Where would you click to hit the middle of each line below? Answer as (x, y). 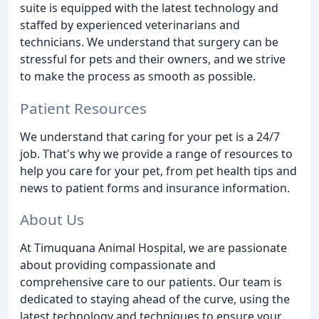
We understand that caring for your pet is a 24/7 (150, 136)
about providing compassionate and (118, 265)
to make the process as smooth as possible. (138, 76)
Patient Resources (83, 108)
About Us (52, 220)
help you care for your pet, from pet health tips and (158, 171)
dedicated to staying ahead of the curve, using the (155, 299)
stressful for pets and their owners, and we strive (153, 59)
